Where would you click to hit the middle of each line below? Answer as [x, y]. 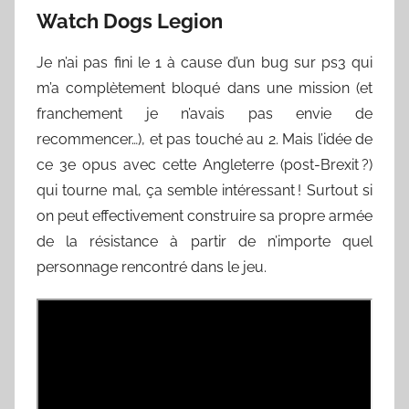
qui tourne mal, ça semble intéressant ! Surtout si [204, 190]
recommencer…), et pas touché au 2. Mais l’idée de [204, 139]
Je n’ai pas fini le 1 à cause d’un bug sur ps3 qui [204, 62]
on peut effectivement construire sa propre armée [204, 215]
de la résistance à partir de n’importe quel [204, 241]
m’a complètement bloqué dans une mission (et [204, 88]
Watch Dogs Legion [130, 21]
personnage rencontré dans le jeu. [152, 267]
